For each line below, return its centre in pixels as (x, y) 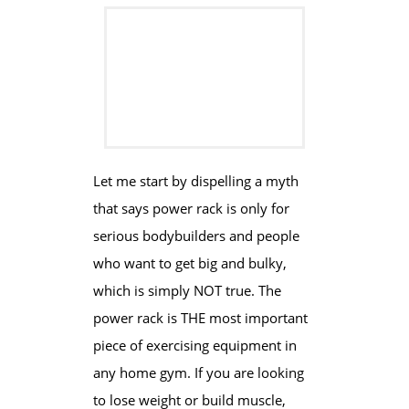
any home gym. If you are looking (198, 372)
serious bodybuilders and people (196, 236)
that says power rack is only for (191, 208)
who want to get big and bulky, (189, 263)
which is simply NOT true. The (187, 290)
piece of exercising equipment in (194, 345)
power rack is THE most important (200, 318)
